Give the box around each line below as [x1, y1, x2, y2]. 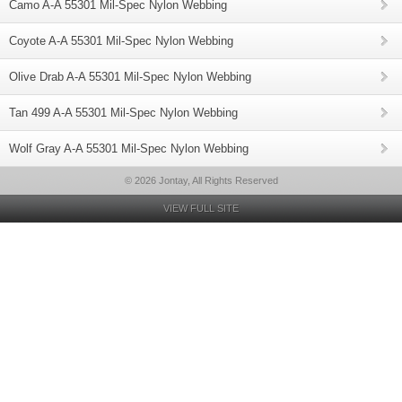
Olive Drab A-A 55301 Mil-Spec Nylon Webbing [9, 70, 251, 83]
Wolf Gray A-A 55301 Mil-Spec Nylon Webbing [9, 142, 249, 155]
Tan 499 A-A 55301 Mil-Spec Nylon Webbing [9, 106, 238, 119]
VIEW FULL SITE [163, 203, 239, 214]
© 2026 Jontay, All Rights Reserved [124, 175, 278, 186]
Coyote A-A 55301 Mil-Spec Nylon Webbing [9, 34, 233, 48]
